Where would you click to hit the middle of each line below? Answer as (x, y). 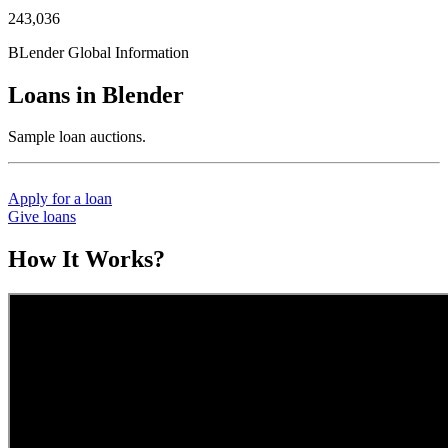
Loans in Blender (96, 94)
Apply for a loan (60, 199)
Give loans (42, 217)
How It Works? (86, 259)
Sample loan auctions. (77, 137)
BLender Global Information (98, 52)
